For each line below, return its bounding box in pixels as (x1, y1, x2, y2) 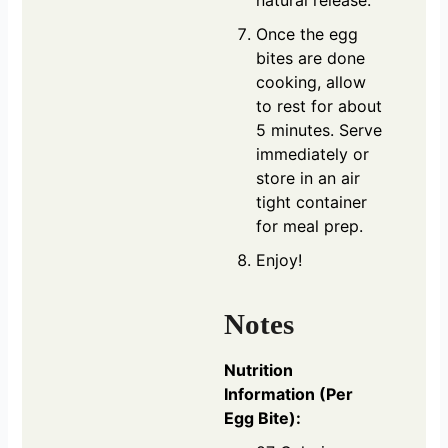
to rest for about (256, 95, 382, 116)
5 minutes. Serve (256, 119, 382, 140)
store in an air (256, 167, 360, 188)
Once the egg (256, 23, 358, 44)
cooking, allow (256, 71, 366, 92)
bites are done (256, 47, 365, 68)
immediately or (256, 143, 369, 164)
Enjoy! (256, 249, 302, 270)
